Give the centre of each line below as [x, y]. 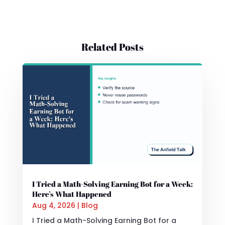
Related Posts [112, 47]
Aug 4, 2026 [53, 206]
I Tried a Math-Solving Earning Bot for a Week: [112, 184]
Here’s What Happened [72, 194]
